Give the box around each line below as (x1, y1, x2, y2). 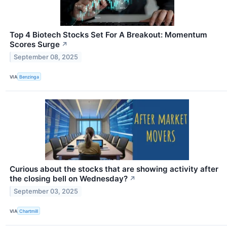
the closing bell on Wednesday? (10, 174, 128, 184)
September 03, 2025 (14, 187, 79, 196)
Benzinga (19, 73, 40, 80)
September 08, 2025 (14, 53, 79, 61)
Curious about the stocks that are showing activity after (10, 164, 218, 174)
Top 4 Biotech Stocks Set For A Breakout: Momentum (10, 30, 207, 40)
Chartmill (19, 208, 39, 214)
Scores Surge (10, 40, 60, 50)
